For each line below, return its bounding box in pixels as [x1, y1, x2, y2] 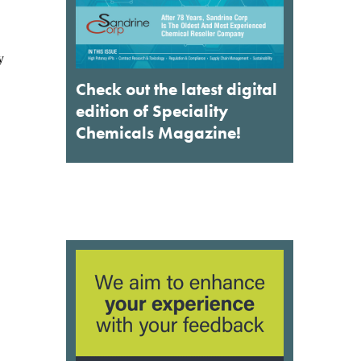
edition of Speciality [76, 99, 228, 122]
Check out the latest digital [76, 77, 277, 100]
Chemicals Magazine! [76, 121, 241, 143]
